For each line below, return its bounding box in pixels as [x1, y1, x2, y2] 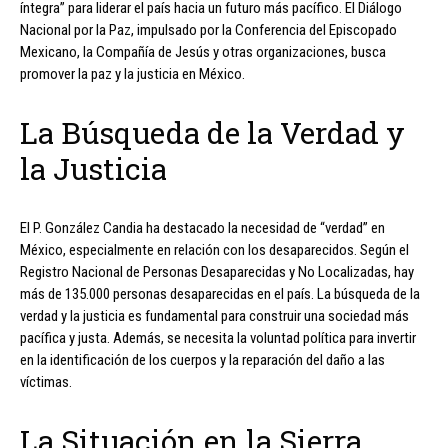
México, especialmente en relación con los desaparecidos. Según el [20, 240, 409, 259]
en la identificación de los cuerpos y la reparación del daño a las [20, 350, 385, 369]
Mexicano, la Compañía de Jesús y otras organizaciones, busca [20, 42, 386, 61]
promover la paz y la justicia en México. [20, 64, 245, 83]
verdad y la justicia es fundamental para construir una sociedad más [20, 306, 409, 325]
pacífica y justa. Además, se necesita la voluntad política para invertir [20, 328, 416, 347]
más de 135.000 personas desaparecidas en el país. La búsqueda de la [20, 284, 420, 303]
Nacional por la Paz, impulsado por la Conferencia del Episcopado [20, 20, 397, 39]
